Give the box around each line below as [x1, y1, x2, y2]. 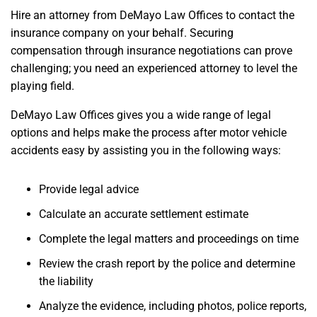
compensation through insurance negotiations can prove [11, 44, 292, 58]
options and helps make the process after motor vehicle [11, 126, 287, 140]
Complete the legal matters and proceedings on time [39, 232, 299, 246]
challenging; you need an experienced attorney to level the [11, 62, 297, 76]
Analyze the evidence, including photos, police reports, [39, 299, 306, 313]
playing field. [11, 79, 77, 93]
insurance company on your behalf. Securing [11, 26, 234, 40]
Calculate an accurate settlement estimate [39, 207, 248, 221]
